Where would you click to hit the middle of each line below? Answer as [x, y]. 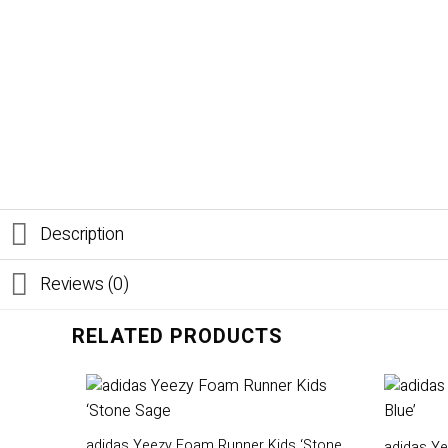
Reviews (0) [85, 284]
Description [82, 234]
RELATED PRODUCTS [177, 337]
